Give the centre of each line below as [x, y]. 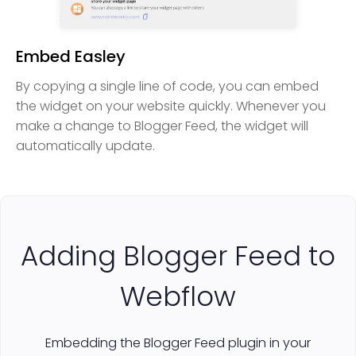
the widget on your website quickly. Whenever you [171, 106]
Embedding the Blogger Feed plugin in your [178, 343]
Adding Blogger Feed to [178, 256]
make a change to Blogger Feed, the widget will [162, 126]
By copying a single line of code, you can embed [167, 87]
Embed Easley [71, 57]
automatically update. [85, 146]
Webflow [178, 297]
